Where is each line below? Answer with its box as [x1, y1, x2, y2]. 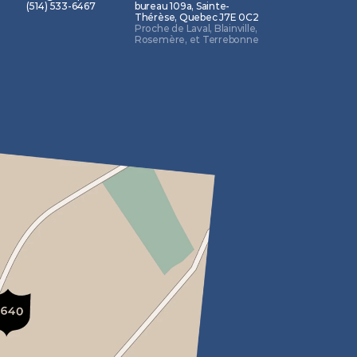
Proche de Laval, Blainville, [134, 22, 261, 34]
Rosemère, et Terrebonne [134, 33, 259, 45]
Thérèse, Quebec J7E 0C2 [134, 11, 259, 23]
